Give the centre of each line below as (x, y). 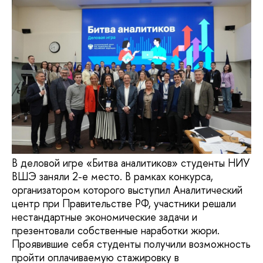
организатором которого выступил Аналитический (127, 190)
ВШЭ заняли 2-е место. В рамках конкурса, (112, 177)
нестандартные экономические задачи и (104, 217)
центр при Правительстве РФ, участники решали (124, 204)
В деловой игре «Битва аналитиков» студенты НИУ (131, 163)
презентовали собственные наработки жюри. (116, 231)
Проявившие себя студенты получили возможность (131, 244)
